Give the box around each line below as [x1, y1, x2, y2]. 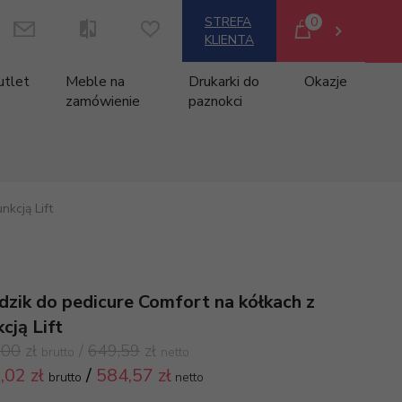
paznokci [188, 92, 242, 111]
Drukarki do [188, 72, 259, 92]
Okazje [304, 72, 348, 92]
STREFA [205, 13, 251, 31]
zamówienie [66, 92, 141, 111]
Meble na [66, 72, 126, 92]
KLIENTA [205, 31, 254, 48]
